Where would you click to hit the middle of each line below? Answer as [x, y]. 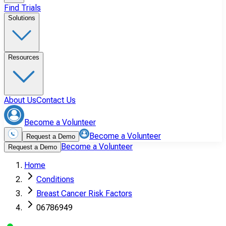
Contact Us [56, 100]
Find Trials [22, 8]
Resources [24, 57]
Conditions [55, 179]
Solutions [22, 18]
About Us [20, 100]
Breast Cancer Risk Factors [84, 193]
